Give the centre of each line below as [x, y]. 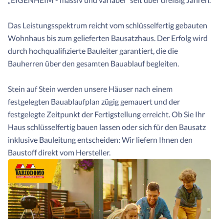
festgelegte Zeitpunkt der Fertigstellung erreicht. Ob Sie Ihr [106, 114]
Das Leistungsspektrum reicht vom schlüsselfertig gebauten [108, 25]
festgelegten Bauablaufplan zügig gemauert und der [94, 101]
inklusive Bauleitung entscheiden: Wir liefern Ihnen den [100, 140]
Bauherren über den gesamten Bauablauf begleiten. [93, 63]
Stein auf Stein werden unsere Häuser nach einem [90, 89]
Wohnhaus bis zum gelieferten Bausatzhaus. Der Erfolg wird [108, 38]
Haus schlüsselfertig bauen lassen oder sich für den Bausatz [107, 127]
